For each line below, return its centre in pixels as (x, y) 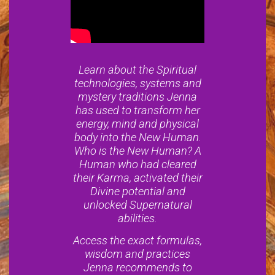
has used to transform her (137, 110)
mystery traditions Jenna (137, 97)
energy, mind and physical (137, 124)
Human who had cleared (137, 165)
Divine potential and (137, 192)
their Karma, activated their (137, 178)
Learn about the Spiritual (137, 70)
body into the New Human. (137, 137)
